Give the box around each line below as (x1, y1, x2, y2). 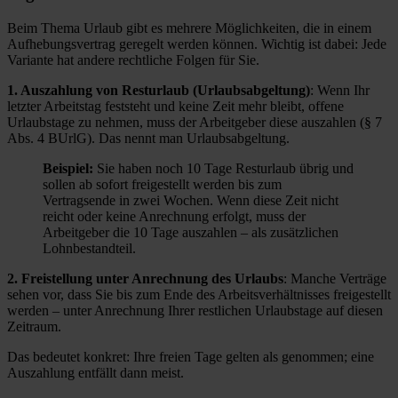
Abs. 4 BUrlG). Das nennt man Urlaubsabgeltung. (7, 131, 290, 147)
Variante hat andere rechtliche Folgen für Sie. (7, 52, 259, 68)
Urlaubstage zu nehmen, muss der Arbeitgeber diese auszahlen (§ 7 (7, 115, 382, 131)
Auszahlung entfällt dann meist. (7, 365, 184, 381)
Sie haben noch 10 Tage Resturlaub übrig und (93, 161, 354, 177)
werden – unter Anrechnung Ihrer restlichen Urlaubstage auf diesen (7, 303, 383, 319)
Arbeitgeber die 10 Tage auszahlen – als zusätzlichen (43, 225, 338, 241)
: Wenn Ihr (310, 83, 370, 99)
